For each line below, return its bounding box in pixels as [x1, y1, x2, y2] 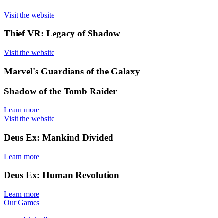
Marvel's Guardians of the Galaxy [4, 66, 140, 76]
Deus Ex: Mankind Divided [4, 132, 113, 143]
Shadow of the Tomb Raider [4, 86, 117, 96]
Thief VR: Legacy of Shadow [4, 28, 120, 39]
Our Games [4, 199, 39, 207]
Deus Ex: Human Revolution [4, 170, 119, 181]
